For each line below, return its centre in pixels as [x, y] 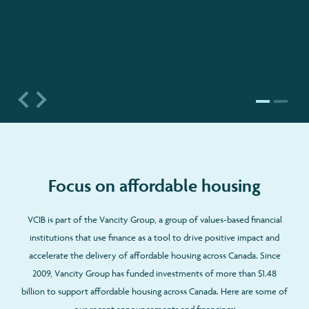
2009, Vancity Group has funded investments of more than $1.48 [154, 273]
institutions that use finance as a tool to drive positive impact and [154, 237]
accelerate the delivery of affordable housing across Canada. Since [154, 255]
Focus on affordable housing [154, 186]
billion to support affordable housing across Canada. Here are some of [154, 291]
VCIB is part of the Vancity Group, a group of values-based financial [154, 219]
